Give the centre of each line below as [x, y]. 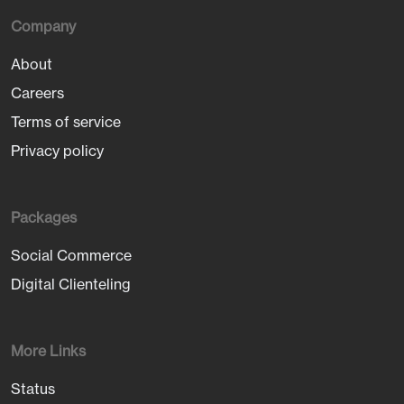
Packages [44, 218]
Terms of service [66, 122]
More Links [48, 351]
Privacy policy [57, 151]
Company [43, 27]
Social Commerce [71, 256]
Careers [37, 93]
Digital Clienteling [71, 285]
